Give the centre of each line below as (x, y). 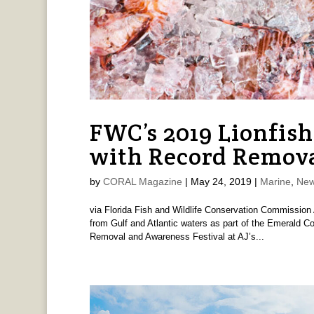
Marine (275, 182)
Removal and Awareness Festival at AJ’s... (177, 237)
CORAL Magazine (142, 182)
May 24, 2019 (221, 182)
